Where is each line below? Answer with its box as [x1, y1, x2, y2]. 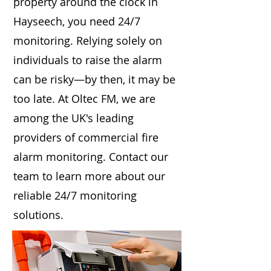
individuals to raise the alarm [13, 53, 162, 67]
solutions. [13, 207, 64, 222]
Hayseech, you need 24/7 [13, 14, 140, 28]
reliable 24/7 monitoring [13, 188, 137, 203]
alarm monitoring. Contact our [13, 149, 168, 164]
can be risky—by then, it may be [13, 72, 175, 87]
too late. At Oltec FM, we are [13, 91, 155, 106]
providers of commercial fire [13, 130, 158, 145]
